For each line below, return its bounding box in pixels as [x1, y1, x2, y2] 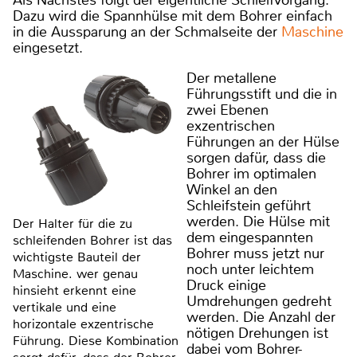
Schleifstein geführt [186, 195, 311, 215]
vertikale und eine [13, 298, 116, 316]
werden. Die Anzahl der [186, 307, 335, 327]
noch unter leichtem [186, 259, 314, 279]
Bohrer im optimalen [186, 163, 316, 183]
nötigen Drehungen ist [186, 323, 328, 343]
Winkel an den [186, 179, 277, 199]
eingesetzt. [13, 37, 83, 57]
